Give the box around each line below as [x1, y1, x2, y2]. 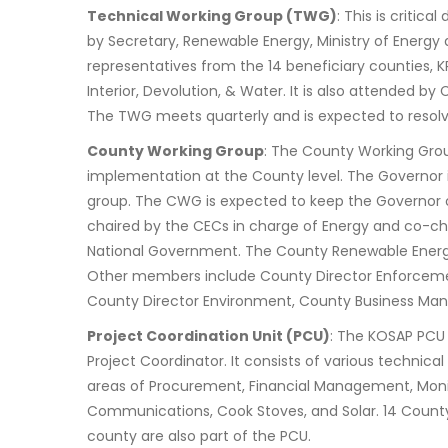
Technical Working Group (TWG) [87, 6, 337, 27]
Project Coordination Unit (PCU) [87, 326, 330, 347]
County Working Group [87, 141, 264, 162]
